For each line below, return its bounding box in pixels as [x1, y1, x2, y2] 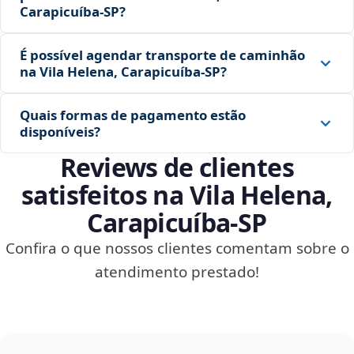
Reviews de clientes [60, 150, 294, 185]
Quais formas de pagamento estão [20, 106, 246, 125]
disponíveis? [20, 122, 100, 141]
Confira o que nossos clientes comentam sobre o [5, 238, 349, 259]
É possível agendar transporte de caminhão [20, 46, 305, 65]
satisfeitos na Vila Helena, [21, 178, 333, 213]
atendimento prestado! [95, 262, 259, 283]
